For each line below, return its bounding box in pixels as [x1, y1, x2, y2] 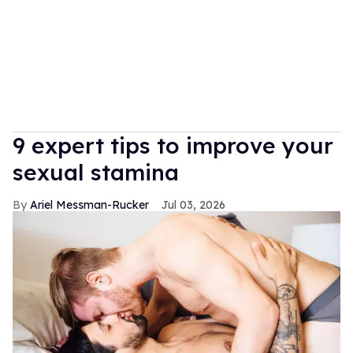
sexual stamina [13, 158, 179, 186]
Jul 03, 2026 [162, 197, 225, 212]
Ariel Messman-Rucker [30, 197, 149, 212]
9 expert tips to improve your [13, 131, 333, 159]
